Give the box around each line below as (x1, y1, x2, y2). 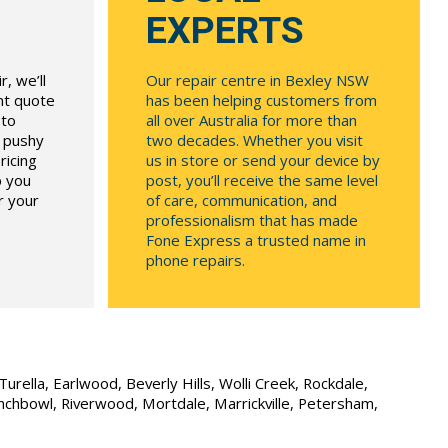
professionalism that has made (145, 210, 358, 231)
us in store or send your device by (145, 150, 380, 171)
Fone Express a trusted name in (145, 230, 366, 251)
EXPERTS (145, 3, 304, 59)
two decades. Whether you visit (145, 130, 363, 151)
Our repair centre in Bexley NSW (145, 70, 369, 91)
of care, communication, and (145, 190, 337, 211)
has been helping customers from (145, 90, 377, 111)
